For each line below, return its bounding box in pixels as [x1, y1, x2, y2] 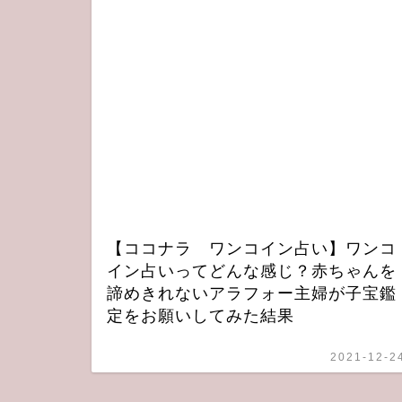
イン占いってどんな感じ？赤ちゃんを [107, 261, 397, 280]
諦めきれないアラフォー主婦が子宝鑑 [107, 284, 397, 302]
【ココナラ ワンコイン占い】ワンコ [107, 239, 397, 258]
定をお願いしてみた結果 [107, 306, 294, 325]
